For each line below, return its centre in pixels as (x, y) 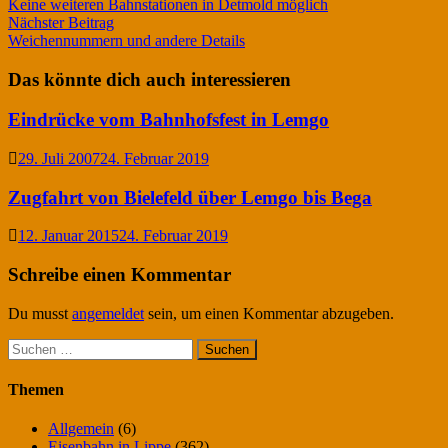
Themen (36, 390)
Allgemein (81, 429)
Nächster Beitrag (61, 22)
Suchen (30, 346)
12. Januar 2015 (68, 236)
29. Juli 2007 (59, 158)
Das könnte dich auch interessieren (149, 79)
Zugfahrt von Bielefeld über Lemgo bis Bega (190, 197)
